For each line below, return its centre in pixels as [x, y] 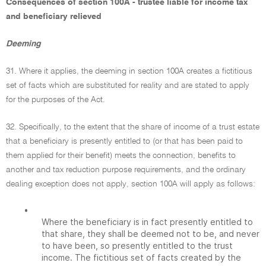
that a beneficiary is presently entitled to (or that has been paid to [124, 141]
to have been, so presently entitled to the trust [137, 246]
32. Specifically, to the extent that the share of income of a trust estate [133, 127]
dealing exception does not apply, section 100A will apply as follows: [131, 184]
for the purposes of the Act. [56, 100]
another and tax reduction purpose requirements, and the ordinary [126, 170]
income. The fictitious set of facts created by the [141, 257]
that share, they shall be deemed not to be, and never [151, 234]
